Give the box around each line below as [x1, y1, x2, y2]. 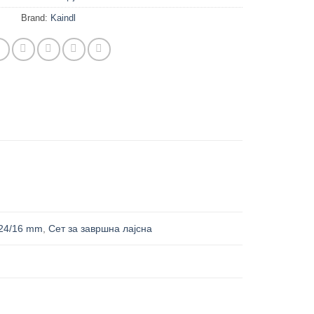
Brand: [20, 13, 50, 24]
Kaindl [50, 13, 76, 24]
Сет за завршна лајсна [48, 223, 153, 235]
